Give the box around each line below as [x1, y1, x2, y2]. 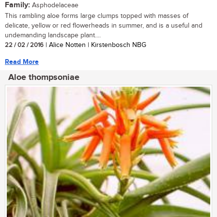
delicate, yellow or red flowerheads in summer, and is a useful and [5, 21, 202, 30]
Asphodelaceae [30, 1, 78, 9]
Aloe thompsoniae [8, 72, 79, 83]
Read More [5, 57, 39, 66]
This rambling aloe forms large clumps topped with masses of [5, 12, 188, 20]
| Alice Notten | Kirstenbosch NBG [44, 41, 146, 49]
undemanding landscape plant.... [5, 31, 101, 39]
